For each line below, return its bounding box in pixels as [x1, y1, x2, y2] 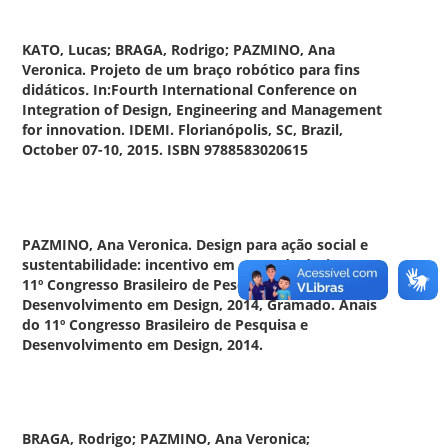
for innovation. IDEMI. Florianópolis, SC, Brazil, [22, 119, 344, 139]
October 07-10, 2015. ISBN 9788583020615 [22, 139, 309, 159]
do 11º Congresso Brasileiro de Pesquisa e [22, 314, 309, 334]
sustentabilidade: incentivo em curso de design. [22, 254, 352, 274]
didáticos [22, 79, 86, 99]
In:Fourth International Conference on [93, 79, 358, 99]
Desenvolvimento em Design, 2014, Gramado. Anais [22, 294, 378, 314]
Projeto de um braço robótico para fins [90, 59, 361, 79]
